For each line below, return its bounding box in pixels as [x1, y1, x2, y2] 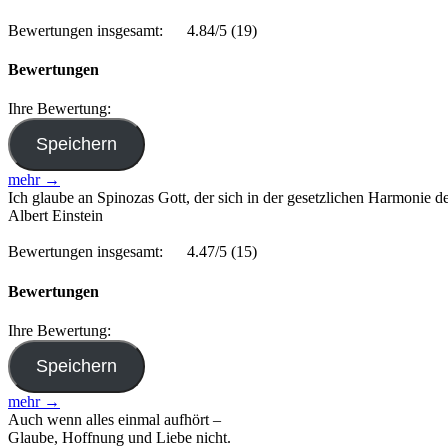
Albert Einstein [8, 207, 103, 225]
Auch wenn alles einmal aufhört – [8, 410, 221, 428]
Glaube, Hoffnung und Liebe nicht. [8, 428, 231, 446]
